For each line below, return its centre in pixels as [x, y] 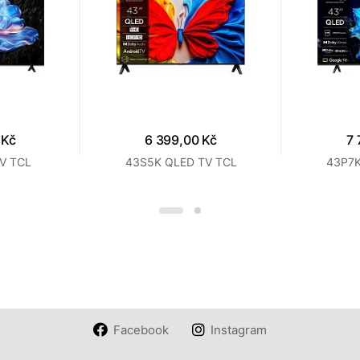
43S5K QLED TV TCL [181, 162]
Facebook [141, 329]
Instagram [238, 329]
